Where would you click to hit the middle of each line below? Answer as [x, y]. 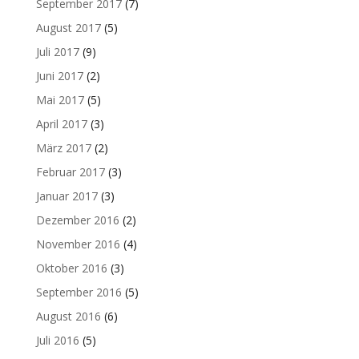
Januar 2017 [67, 196]
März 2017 [63, 147]
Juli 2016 [57, 340]
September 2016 [79, 292]
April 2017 [61, 123]
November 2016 [78, 244]
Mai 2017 [60, 99]
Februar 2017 [70, 171]
